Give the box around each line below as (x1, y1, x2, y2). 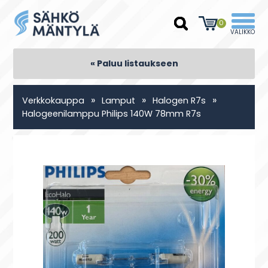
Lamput (102, 95, 136, 106)
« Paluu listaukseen (90, 57, 178, 69)
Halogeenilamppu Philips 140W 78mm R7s (22, 108, 202, 120)
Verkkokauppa (22, 95, 85, 106)
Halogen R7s (153, 95, 206, 106)
